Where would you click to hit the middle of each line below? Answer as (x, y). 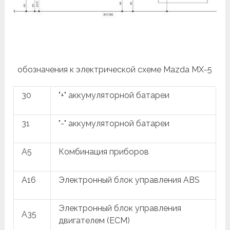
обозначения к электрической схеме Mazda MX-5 (115, 70)
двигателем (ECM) (94, 221)
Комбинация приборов (104, 152)
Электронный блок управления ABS (129, 180)
